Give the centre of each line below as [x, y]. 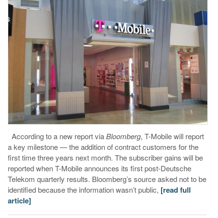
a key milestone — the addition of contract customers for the [103, 146]
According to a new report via [57, 136]
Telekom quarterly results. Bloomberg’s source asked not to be [107, 179]
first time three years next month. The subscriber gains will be [105, 157]
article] [19, 200]
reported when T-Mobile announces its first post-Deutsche [99, 168]
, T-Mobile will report [172, 136]
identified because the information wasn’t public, [84, 189]
